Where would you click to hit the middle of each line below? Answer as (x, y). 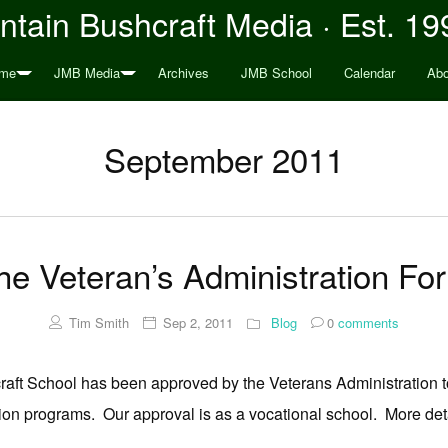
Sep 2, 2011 (198, 322)
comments (366, 322)
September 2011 (224, 158)
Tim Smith (99, 322)
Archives (183, 72)
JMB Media (86, 72)
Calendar (369, 72)
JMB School (276, 72)
